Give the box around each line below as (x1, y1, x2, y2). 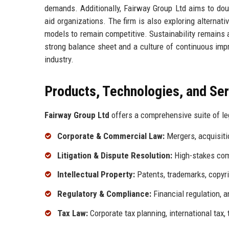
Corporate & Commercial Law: (57, 130, 165, 141)
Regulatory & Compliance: (57, 189, 151, 199)
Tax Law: (57, 208, 88, 219)
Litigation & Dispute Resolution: (57, 150, 172, 161)
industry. (44, 54, 74, 64)
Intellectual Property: (57, 169, 135, 180)
